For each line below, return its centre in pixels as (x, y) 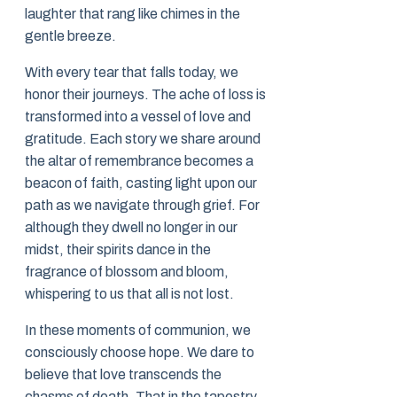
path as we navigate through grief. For (142, 206)
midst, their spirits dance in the (118, 250)
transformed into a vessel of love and (138, 117)
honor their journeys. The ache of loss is (145, 95)
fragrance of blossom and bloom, (127, 272)
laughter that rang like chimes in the (132, 14)
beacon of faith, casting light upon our (141, 183)
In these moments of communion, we (138, 331)
